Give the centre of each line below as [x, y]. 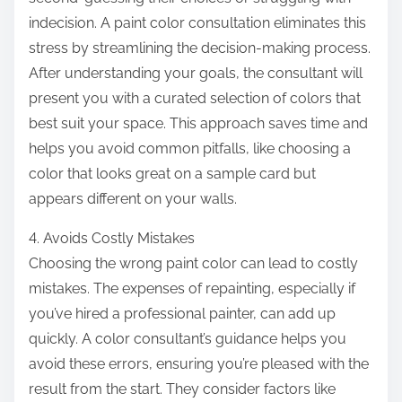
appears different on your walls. [133, 199]
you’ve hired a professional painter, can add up [182, 314]
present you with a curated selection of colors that [195, 99]
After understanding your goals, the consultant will [196, 74]
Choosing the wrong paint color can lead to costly [193, 264]
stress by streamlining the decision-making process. [200, 48]
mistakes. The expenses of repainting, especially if [192, 289]
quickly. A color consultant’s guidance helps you [188, 339]
